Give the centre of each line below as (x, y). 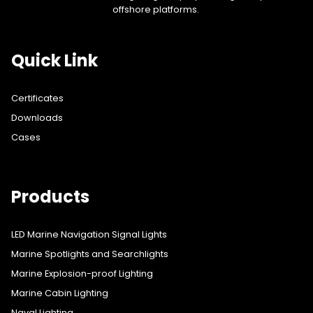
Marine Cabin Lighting (60, 293)
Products (50, 197)
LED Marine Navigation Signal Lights (89, 234)
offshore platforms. (156, 10)
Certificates (37, 98)
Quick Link (54, 60)
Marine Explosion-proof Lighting (82, 274)
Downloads (37, 118)
